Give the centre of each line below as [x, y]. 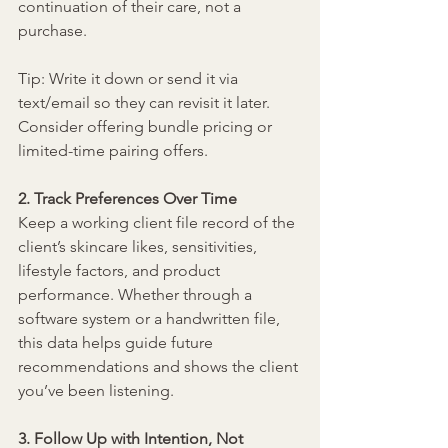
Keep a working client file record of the [158, 223]
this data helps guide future [117, 343]
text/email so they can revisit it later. [146, 103]
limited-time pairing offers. [113, 151]
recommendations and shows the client [160, 367]
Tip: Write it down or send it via [130, 79]
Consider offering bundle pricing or [147, 127]
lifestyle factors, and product [121, 271]
